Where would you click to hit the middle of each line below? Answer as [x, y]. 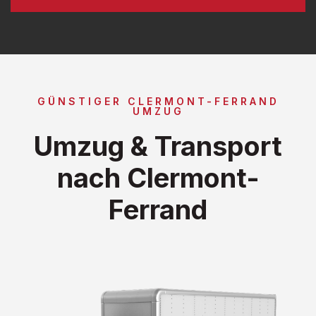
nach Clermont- [158, 177]
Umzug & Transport [158, 146]
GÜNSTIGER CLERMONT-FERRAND [158, 101]
